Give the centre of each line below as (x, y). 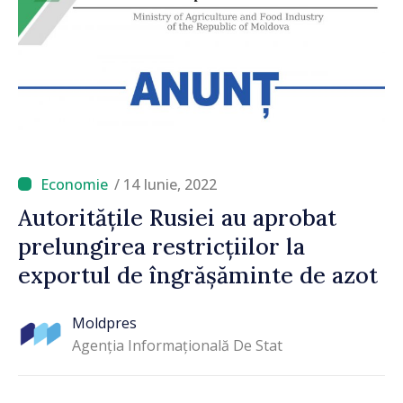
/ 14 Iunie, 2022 (166, 184)
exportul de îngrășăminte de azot (198, 275)
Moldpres (104, 323)
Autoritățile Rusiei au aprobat (177, 217)
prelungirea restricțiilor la (161, 246)
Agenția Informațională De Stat (177, 346)
